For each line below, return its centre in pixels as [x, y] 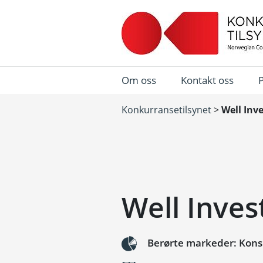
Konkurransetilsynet [166, 110]
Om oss [139, 80]
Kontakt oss [207, 80]
